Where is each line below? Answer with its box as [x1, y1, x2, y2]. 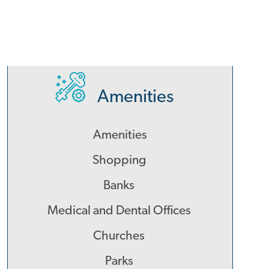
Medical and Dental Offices [47, 205, 193, 217]
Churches [93, 230, 148, 243]
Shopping [92, 154, 148, 167]
